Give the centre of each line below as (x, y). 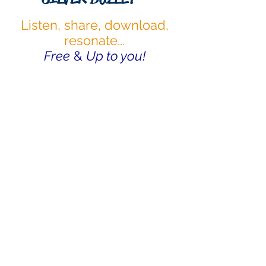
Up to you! (115, 56)
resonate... (94, 40)
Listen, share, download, (94, 25)
